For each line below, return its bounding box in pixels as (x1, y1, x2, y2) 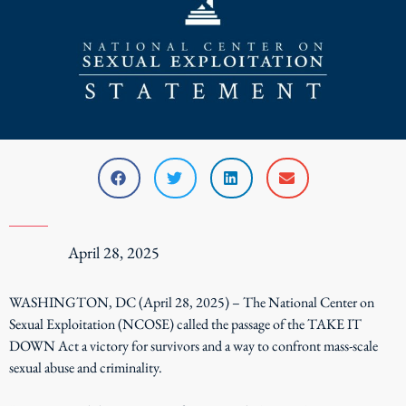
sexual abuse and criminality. (9, 357, 162, 377)
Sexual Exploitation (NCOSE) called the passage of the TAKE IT (9, 314, 362, 333)
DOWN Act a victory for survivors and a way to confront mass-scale (9, 335, 378, 355)
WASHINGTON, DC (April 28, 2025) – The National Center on (9, 292, 374, 312)
